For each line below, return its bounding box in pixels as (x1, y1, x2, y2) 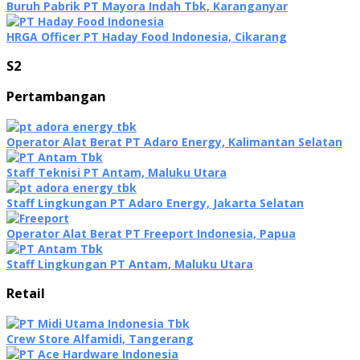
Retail (6, 284, 45, 303)
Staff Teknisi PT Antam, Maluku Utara (6, 164, 227, 180)
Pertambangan (6, 88, 106, 106)
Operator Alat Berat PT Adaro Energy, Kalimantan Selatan (6, 133, 342, 149)
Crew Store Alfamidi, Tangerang (6, 330, 194, 346)
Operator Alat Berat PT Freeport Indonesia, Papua (6, 225, 296, 241)
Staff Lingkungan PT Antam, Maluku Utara (6, 256, 253, 272)
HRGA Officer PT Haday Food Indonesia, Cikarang (6, 28, 287, 44)
